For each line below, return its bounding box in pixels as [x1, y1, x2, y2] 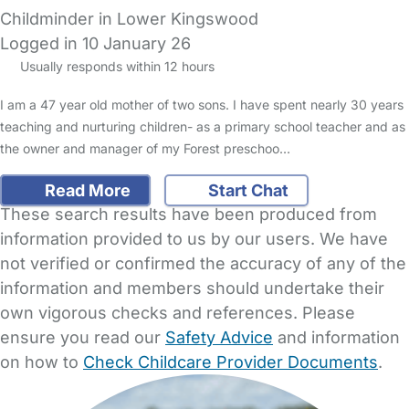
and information [273, 327, 400, 347]
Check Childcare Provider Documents [83, 351, 378, 372]
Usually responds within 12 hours [16, 58, 215, 75]
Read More [40, 180, 131, 200]
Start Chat [204, 180, 288, 200]
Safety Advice [165, 327, 273, 347]
